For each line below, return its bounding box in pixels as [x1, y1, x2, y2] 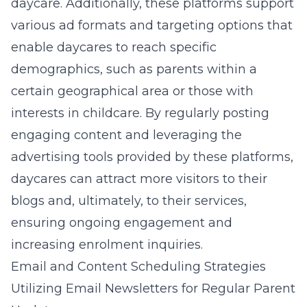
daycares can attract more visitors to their [11, 171, 267, 186]
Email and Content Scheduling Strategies [11, 259, 266, 274]
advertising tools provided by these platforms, [11, 149, 293, 164]
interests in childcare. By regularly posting [11, 106, 269, 121]
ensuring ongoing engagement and [11, 215, 232, 230]
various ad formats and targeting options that [11, 18, 293, 33]
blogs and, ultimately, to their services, [11, 193, 247, 208]
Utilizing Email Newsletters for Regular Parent [11, 281, 295, 296]
